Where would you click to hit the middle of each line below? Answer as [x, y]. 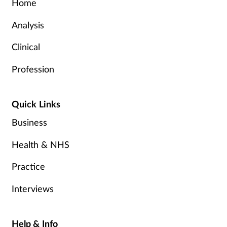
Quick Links [36, 104]
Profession [33, 69]
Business [29, 122]
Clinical [26, 47]
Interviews [32, 188]
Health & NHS [40, 144]
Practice [28, 166]
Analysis [28, 25]
